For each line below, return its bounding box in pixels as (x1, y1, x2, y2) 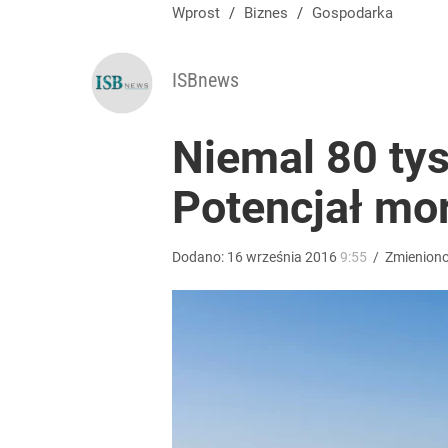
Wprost (172, 4, 220, 22)
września (246, 249, 302, 265)
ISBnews (172, 68, 239, 92)
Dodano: (172, 249, 227, 265)
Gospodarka (322, 4, 393, 22)
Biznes (253, 4, 288, 22)
